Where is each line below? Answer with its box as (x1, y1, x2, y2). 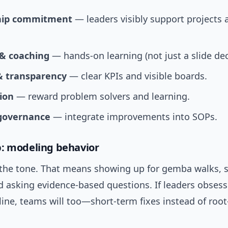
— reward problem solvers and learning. (14, 90, 190, 102)
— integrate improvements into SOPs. (50, 110, 217, 123)
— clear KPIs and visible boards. (67, 70, 207, 82)
